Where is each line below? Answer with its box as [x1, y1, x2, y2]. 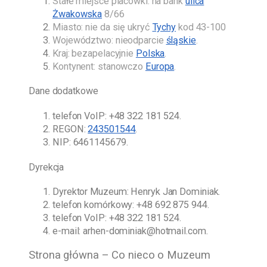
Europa [145, 60, 175, 72]
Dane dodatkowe [29, 85, 98, 97]
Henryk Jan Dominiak [131, 186, 219, 198]
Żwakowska [52, 8, 103, 20]
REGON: [52, 123, 88, 135]
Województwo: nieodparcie [52, 34, 166, 46]
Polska [135, 47, 165, 59]
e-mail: [52, 225, 83, 237]
